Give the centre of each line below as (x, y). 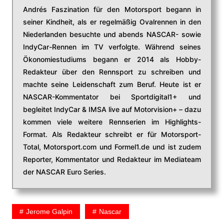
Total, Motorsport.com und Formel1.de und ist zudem (112, 147)
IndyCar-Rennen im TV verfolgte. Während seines (112, 47)
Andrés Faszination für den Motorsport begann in (112, 9)
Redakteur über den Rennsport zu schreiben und (112, 72)
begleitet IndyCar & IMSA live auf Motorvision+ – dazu (112, 109)
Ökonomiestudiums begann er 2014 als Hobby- (112, 59)
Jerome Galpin (49, 212)
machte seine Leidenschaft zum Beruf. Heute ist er (112, 84)
